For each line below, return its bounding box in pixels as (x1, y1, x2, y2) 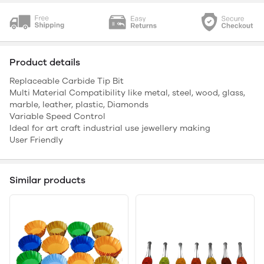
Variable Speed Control (9, 111, 105, 122)
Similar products (9, 174, 85, 186)
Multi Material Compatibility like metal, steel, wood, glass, (9, 88, 245, 98)
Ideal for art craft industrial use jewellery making (9, 123, 210, 134)
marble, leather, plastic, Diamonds (9, 100, 148, 110)
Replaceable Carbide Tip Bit (9, 76, 124, 87)
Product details (9, 57, 80, 68)
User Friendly (9, 135, 63, 146)
